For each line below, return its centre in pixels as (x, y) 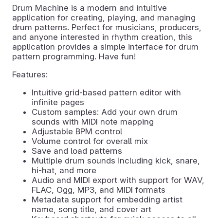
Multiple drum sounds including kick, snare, (116, 160)
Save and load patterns (77, 151)
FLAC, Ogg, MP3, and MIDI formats (99, 190)
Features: (30, 74)
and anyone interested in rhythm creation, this (102, 37)
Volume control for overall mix (90, 141)
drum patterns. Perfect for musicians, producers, (107, 27)
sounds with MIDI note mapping (93, 121)
